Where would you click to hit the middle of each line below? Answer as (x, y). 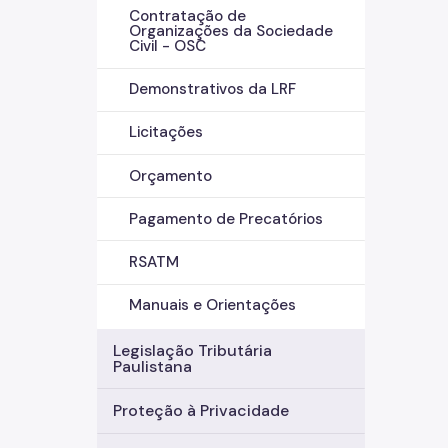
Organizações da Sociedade (231, 31)
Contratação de (187, 16)
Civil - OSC (167, 46)
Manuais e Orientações (212, 305)
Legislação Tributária (192, 350)
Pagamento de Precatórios (226, 218)
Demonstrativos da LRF (212, 89)
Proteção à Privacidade (201, 410)
